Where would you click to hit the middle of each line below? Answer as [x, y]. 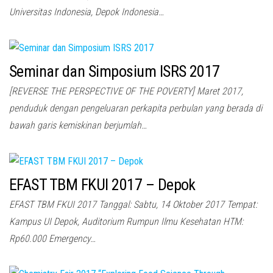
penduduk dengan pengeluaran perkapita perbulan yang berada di [136, 108]
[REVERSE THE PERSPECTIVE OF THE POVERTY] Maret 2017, [126, 91]
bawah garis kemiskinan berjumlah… [78, 126]
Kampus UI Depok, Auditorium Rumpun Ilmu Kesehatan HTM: [126, 221]
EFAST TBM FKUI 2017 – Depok [102, 184]
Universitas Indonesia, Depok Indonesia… [87, 12]
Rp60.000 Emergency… [52, 238]
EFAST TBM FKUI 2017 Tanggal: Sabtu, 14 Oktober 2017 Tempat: [133, 204]
